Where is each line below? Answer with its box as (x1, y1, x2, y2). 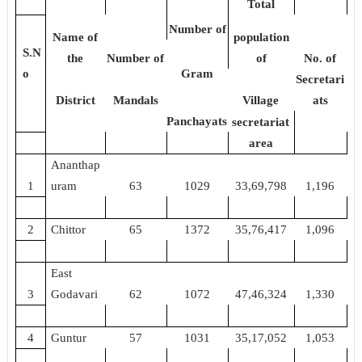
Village (242, 93, 280, 107)
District (55, 93, 95, 107)
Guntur (51, 330, 87, 344)
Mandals (112, 93, 158, 107)
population (233, 30, 289, 44)
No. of (304, 51, 337, 65)
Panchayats (166, 114, 228, 128)
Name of (53, 30, 99, 44)
